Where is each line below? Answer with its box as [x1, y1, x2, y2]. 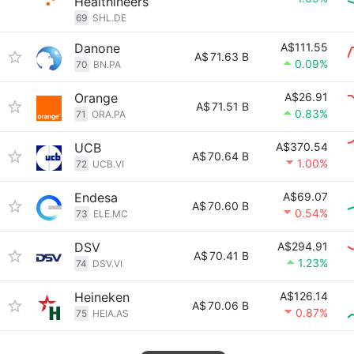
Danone [74, 40, 120, 56]
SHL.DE [92, 12, 126, 24]
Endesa [74, 190, 118, 205]
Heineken [74, 289, 130, 305]
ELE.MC [93, 208, 128, 220]
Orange [74, 90, 118, 106]
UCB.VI [92, 158, 124, 170]
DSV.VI [92, 258, 122, 269]
